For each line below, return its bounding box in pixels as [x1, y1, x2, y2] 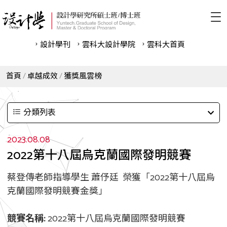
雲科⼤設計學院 [82, 39, 135, 51]
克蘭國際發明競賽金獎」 [7, 184, 107, 199]
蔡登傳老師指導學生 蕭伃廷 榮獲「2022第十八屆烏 [7, 170, 215, 185]
